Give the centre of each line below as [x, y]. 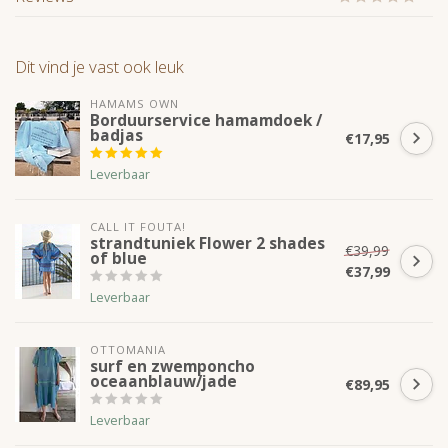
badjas [116, 136]
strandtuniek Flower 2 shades [207, 244]
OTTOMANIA [128, 350]
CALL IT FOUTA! [138, 227]
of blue [118, 259]
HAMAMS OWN [134, 104]
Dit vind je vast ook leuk [99, 67]
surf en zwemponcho [172, 367]
